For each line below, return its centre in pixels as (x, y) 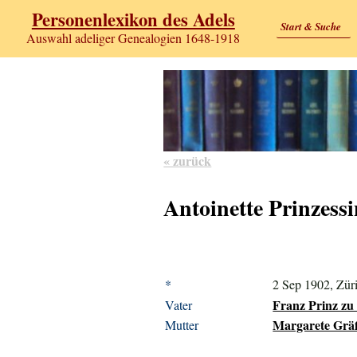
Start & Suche (310, 26)
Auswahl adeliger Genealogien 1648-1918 (133, 38)
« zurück (188, 160)
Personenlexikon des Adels (133, 20)
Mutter (182, 325)
